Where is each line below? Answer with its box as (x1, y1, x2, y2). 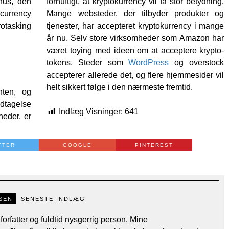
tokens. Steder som (47, 58, 129, 67)
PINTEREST (134, 142, 173, 148)
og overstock (169, 58, 224, 67)
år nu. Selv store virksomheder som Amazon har (47, 33, 224, 42)
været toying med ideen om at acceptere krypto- (47, 45, 224, 55)
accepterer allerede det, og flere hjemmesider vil (47, 70, 224, 79)
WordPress (128, 58, 169, 67)
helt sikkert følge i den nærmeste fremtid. (47, 82, 193, 91)
